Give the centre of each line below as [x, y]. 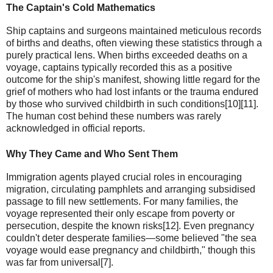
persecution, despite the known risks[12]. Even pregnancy [130, 225]
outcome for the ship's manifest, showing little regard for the [133, 80]
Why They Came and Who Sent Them [92, 154]
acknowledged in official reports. [76, 129]
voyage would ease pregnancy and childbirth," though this [131, 250]
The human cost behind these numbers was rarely [114, 116]
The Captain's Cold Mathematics [81, 8]
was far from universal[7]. [60, 262]
